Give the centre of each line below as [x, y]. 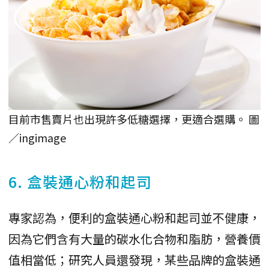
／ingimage [37, 137]
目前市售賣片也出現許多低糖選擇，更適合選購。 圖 [134, 119]
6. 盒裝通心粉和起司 [80, 181]
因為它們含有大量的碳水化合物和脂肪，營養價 [134, 238]
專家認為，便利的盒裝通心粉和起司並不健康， [134, 217]
